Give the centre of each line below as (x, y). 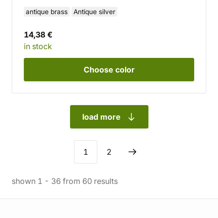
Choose (99, 70)
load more (101, 117)
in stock (38, 46)
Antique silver (94, 12)
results (105, 181)
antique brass (47, 12)
